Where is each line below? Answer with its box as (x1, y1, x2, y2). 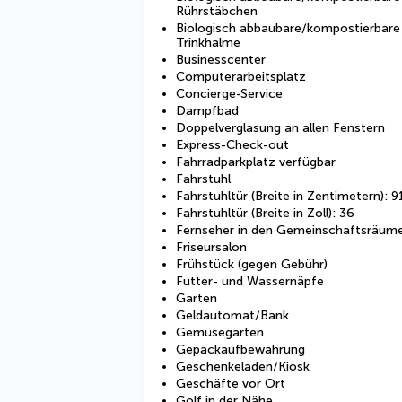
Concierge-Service (176, 86, 283, 101)
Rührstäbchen (176, 4, 258, 19)
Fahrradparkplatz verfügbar (176, 154, 336, 170)
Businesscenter (176, 52, 266, 67)
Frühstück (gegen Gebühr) (176, 257, 328, 272)
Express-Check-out (176, 137, 289, 153)
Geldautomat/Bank (176, 308, 289, 323)
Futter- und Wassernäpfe (176, 274, 324, 289)
